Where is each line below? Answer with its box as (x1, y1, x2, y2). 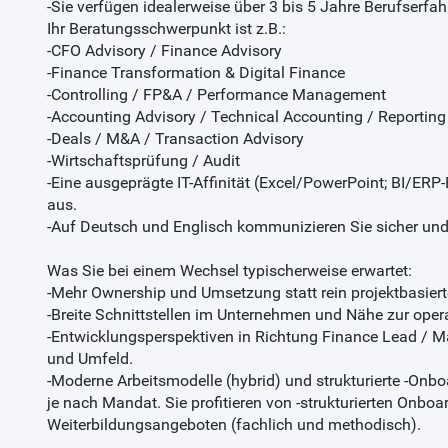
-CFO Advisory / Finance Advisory (46, 40, 282, 60)
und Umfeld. (46, 348, 133, 368)
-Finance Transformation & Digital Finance (46, 62, 345, 82)
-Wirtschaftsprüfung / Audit (46, 150, 240, 170)
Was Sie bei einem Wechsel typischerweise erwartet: (46, 260, 412, 280)
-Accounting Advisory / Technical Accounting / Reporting (46, 106, 446, 126)
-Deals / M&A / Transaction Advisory (46, 128, 304, 148)
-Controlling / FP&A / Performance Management (46, 84, 386, 104)
